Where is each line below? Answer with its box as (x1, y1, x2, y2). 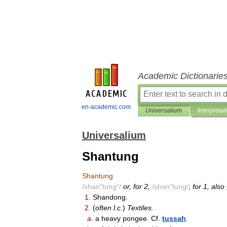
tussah (162, 214, 186, 222)
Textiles (127, 204, 152, 212)
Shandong (93, 193, 126, 201)
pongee (123, 214, 147, 222)
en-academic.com (82, 103, 131, 110)
